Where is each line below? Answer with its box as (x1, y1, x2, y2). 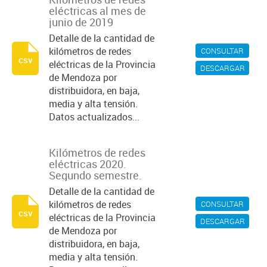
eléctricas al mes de (49, 4, 146, 18)
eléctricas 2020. (49, 157, 126, 171)
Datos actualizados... (49, 110, 139, 123)
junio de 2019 (49, 15, 113, 29)
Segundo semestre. (49, 168, 142, 182)
